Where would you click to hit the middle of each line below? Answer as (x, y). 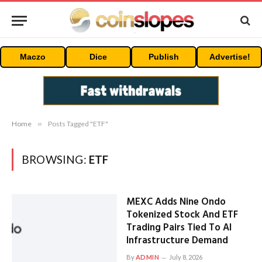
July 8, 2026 (186, 257)
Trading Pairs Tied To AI (179, 228)
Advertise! (230, 57)
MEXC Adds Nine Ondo (176, 202)
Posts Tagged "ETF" (78, 124)
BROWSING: (55, 159)
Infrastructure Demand (177, 241)
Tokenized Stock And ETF (182, 215)
